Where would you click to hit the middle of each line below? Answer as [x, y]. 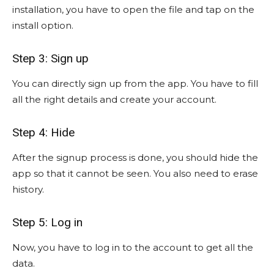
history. [28, 190]
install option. [43, 26]
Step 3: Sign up [50, 59]
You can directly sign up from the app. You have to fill [135, 84]
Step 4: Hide [43, 133]
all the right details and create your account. [114, 100]
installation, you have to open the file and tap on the [133, 10]
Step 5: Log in [47, 223]
